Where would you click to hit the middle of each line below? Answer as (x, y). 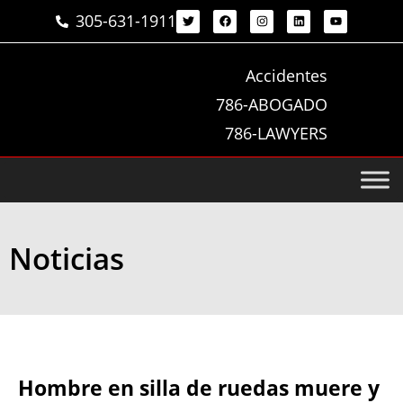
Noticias (67, 259)
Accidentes (286, 76)
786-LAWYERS (276, 133)
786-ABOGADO (271, 104)
